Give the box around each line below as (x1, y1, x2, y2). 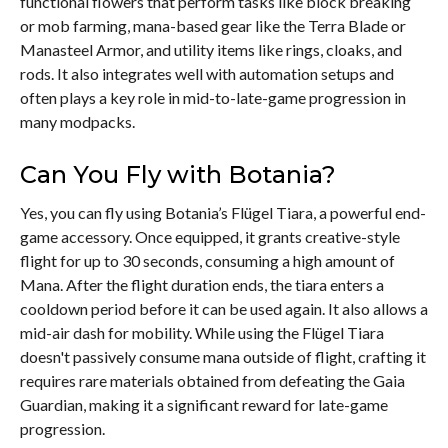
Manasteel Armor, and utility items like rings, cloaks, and (20, 39, 402, 59)
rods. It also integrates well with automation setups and (20, 63, 394, 83)
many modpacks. (20, 111, 135, 131)
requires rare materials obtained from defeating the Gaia (20, 370, 405, 390)
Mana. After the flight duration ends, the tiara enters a (20, 274, 384, 294)
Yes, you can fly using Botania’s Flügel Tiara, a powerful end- (20, 202, 426, 222)
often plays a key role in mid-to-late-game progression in (20, 87, 406, 107)
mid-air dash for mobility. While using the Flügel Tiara (20, 322, 384, 342)
